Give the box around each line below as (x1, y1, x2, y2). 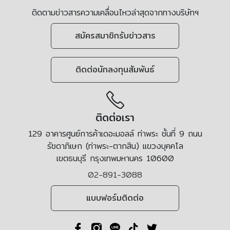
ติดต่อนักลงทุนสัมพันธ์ (75, 63, 155, 76)
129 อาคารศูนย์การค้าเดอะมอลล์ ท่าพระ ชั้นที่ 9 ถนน (28, 127, 202, 140)
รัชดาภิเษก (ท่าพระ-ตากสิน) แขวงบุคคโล (47, 139, 183, 152)
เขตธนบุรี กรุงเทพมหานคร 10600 (56, 151, 174, 165)
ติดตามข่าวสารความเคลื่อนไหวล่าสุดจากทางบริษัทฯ (31, 6, 199, 19)
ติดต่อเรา (95, 109, 135, 125)
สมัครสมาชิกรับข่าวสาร (74, 29, 156, 42)
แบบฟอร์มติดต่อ (86, 191, 144, 204)
